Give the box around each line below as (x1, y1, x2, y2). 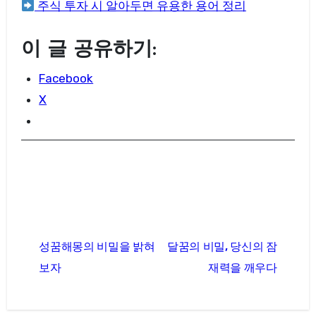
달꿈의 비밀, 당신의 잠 (166, 239, 277, 253)
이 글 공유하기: (20, 40, 157, 61)
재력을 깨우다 (208, 260, 277, 274)
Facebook (39, 71, 94, 85)
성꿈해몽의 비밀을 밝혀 (39, 239, 155, 253)
